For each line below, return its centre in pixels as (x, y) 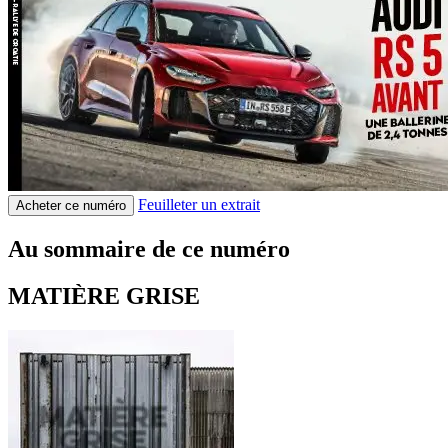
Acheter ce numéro (71, 205)
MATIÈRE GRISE (104, 295)
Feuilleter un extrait (199, 204)
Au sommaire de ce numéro (149, 248)
